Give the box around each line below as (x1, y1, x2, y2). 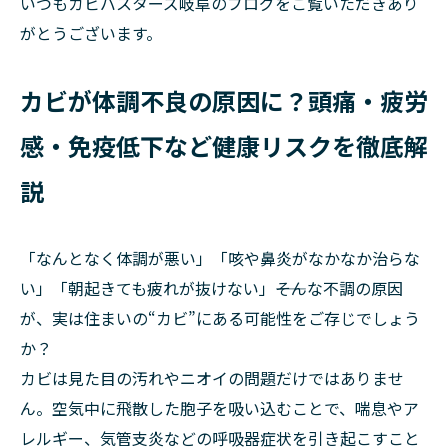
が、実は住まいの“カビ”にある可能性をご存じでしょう (20, 306, 420, 330)
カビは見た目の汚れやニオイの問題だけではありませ (20, 366, 404, 390)
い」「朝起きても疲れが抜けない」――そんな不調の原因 (20, 276, 403, 300)
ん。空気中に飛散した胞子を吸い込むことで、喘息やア (20, 396, 419, 420)
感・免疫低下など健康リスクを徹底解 (20, 128, 428, 163)
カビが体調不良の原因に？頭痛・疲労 (20, 83, 428, 118)
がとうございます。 (20, 21, 162, 45)
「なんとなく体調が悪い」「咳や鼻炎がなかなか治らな (20, 246, 420, 270)
